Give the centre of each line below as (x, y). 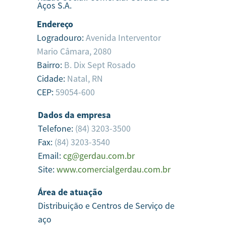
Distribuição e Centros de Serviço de (106, 206)
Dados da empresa (74, 115)
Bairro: (50, 65)
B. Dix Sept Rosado (100, 65)
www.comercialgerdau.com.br (113, 169)
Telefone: (56, 128)
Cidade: (52, 78)
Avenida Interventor (123, 38)
